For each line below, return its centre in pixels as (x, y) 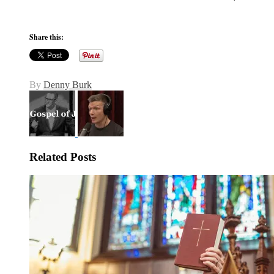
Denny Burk (68, 84)
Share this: (46, 37)
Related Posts (63, 157)
